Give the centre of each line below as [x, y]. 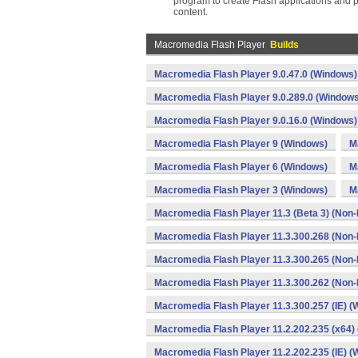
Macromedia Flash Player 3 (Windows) [241, 190]
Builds [284, 45]
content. [191, 12]
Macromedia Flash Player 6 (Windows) [241, 167]
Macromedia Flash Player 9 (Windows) [241, 144]
